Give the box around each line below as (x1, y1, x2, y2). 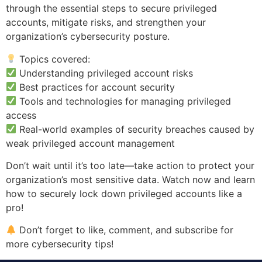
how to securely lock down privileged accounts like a (6, 188, 242, 200)
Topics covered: (16, 53, 91, 65)
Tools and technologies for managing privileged (16, 95, 232, 107)
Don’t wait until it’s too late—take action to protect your (6, 160, 254, 172)
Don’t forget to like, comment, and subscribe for (16, 224, 234, 236)
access (6, 109, 36, 121)
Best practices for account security (16, 81, 175, 93)
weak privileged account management (6, 137, 175, 149)
